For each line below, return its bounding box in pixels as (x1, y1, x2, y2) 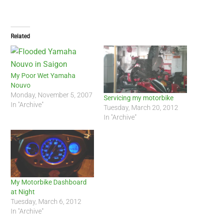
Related (11, 32, 31, 40)
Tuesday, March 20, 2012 (104, 103, 178, 111)
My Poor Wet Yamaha (11, 71, 76, 79)
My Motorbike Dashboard (11, 178, 87, 186)
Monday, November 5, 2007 (11, 91, 93, 99)
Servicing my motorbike (104, 93, 173, 102)
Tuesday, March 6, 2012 (11, 197, 82, 205)
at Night (11, 187, 35, 196)
